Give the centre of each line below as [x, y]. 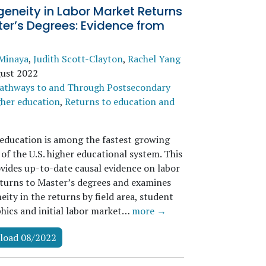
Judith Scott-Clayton [78, 59]
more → [149, 211]
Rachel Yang [154, 59]
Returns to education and [119, 102]
